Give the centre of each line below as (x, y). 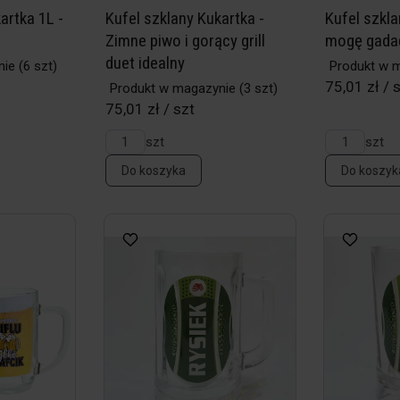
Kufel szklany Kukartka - (184, 18)
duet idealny (145, 63)
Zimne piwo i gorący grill (185, 41)
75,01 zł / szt (150, 109)
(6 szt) (36, 66)
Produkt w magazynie (172, 88)
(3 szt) (256, 88)
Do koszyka (153, 171)
